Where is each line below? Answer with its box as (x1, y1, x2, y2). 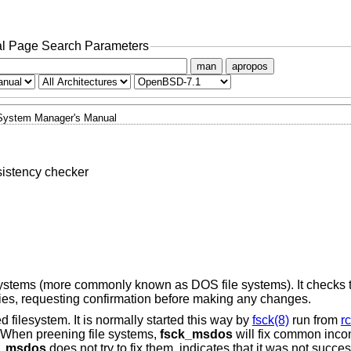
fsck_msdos (159, 327, 233, 342)
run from (288, 313, 341, 327)
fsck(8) (251, 313, 289, 327)
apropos (231, 60, 268, 72)
